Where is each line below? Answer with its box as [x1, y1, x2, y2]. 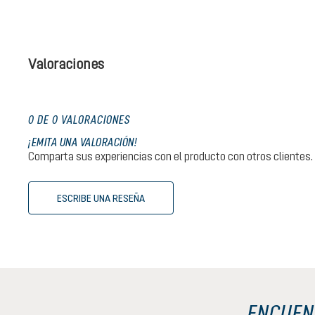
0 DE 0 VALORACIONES [28, 112, 130, 126]
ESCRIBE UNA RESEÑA [57, 192, 145, 204]
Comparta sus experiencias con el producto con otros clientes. [28, 149, 313, 162]
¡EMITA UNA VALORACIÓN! [28, 135, 137, 148]
